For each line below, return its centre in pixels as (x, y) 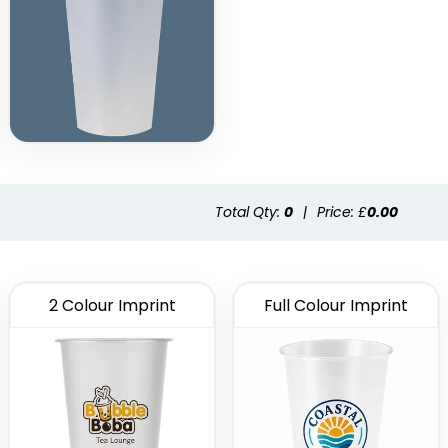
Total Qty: (249, 212)
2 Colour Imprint (112, 306)
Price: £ (342, 212)
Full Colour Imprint (336, 306)
